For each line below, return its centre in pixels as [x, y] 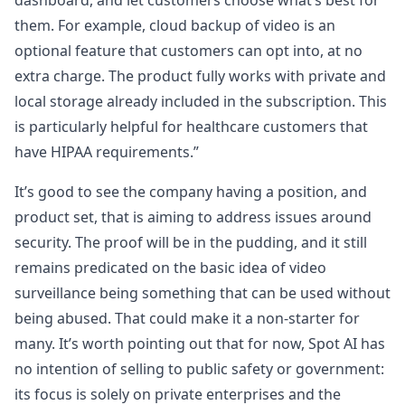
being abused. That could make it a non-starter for [187, 318]
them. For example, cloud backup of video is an [175, 25]
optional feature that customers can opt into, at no [188, 51]
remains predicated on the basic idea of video [170, 268]
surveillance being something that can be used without [202, 293]
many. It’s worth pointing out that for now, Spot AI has [200, 344]
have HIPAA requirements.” [107, 152]
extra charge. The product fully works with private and [200, 76]
